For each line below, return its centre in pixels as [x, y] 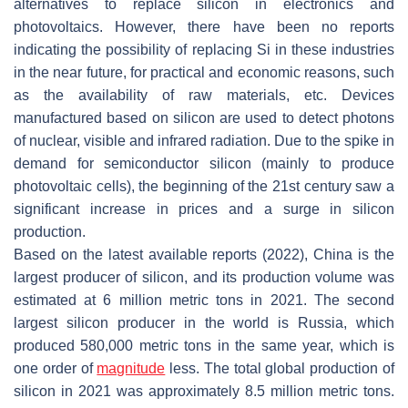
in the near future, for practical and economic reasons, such [204, 72]
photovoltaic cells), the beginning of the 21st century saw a [204, 186]
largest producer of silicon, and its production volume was [204, 277]
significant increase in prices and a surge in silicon [204, 209]
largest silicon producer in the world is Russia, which [204, 322]
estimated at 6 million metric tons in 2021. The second [204, 300]
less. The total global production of [280, 368]
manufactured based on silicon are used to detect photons [204, 117]
